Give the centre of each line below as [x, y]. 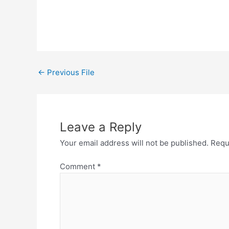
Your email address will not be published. [134, 143]
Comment [78, 167]
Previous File [70, 72]
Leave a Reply [101, 127]
